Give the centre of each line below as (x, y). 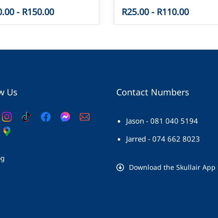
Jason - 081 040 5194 (162, 121)
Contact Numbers (153, 92)
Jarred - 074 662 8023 (163, 139)
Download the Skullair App (172, 167)
